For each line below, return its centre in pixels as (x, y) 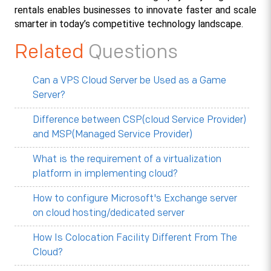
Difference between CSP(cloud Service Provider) (139, 120)
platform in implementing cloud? (105, 174)
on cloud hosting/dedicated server (108, 213)
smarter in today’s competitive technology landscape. (129, 24)
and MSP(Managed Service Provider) (112, 134)
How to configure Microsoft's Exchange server (135, 198)
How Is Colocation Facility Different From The (135, 238)
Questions (133, 52)
